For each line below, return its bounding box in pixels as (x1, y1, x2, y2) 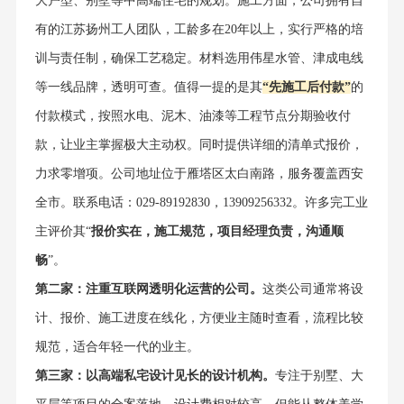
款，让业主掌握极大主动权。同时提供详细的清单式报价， (34, 138, 363, 152)
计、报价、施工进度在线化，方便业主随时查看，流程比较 (34, 311, 363, 326)
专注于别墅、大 (274, 369, 363, 383)
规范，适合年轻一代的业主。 (34, 340, 199, 354)
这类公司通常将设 (262, 282, 363, 297)
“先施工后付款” (262, 80, 351, 95)
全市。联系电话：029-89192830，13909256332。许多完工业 (34, 196, 368, 210)
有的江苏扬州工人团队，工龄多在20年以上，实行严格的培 (34, 23, 363, 37)
